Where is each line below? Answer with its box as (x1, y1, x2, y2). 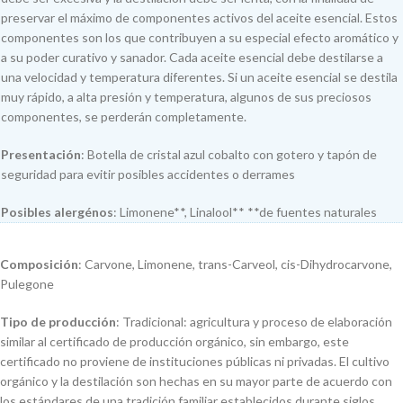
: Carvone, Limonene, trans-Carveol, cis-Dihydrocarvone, (78, 256, 392, 272)
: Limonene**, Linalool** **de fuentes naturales (113, 204, 377, 219)
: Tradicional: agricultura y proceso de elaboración (116, 314, 392, 329)
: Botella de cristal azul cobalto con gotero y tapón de (81, 147, 377, 162)
